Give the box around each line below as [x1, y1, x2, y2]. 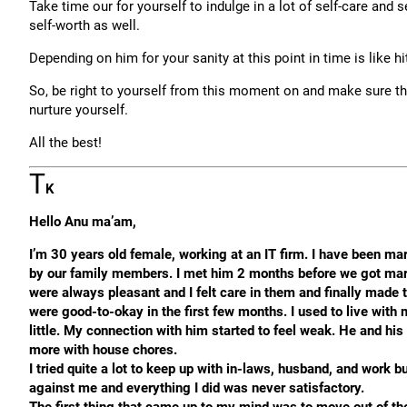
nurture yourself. [29, 101, 128, 118]
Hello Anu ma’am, [29, 213, 136, 230]
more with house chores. [29, 342, 177, 358]
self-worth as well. [29, 16, 140, 34]
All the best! [29, 134, 102, 151]
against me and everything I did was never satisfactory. [29, 380, 364, 396]
